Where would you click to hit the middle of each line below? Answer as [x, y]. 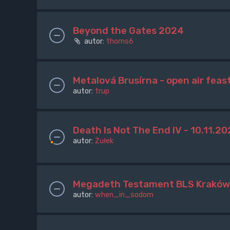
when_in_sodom [124, 195]
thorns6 [120, 41]
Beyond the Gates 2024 [128, 31]
